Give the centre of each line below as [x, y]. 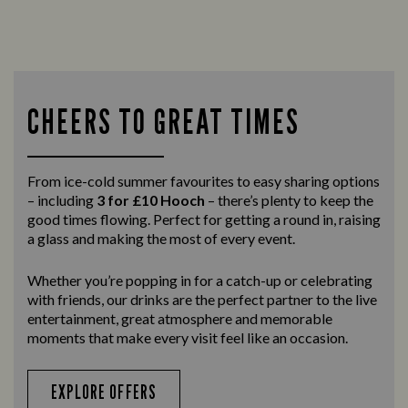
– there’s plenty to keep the [289, 200]
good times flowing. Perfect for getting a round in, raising [204, 219]
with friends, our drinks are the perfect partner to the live [202, 300]
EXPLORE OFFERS [104, 393]
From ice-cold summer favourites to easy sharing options [204, 181]
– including [62, 200]
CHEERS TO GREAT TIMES [163, 122]
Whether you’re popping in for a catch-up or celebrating [200, 280]
